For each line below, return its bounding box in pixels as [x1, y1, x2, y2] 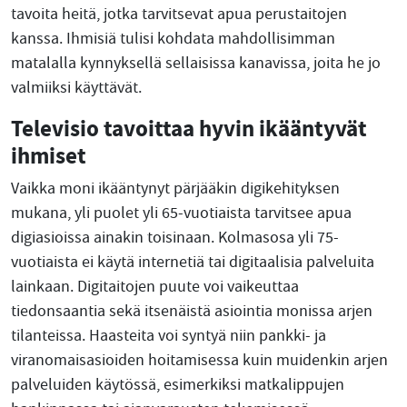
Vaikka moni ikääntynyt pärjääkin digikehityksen [11, 178, 340, 199]
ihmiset [11, 141, 86, 170]
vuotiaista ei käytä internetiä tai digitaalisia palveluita [11, 252, 374, 273]
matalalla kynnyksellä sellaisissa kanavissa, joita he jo [11, 53, 381, 74]
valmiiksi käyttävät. [11, 77, 142, 98]
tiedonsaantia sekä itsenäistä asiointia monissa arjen [11, 301, 372, 322]
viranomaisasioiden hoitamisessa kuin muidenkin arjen [11, 350, 388, 371]
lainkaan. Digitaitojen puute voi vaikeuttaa [11, 276, 299, 297]
